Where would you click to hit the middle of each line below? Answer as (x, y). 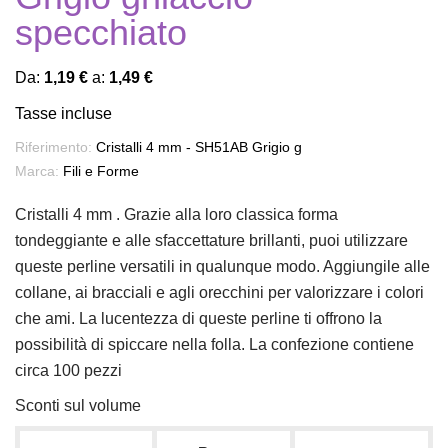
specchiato (101, 32)
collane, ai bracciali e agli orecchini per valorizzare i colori (219, 292)
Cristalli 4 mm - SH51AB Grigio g (199, 147)
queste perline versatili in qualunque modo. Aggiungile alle (222, 266)
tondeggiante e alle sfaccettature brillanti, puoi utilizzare (211, 240)
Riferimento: (53, 147)
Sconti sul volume (78, 405)
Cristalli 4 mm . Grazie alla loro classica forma (176, 214)
